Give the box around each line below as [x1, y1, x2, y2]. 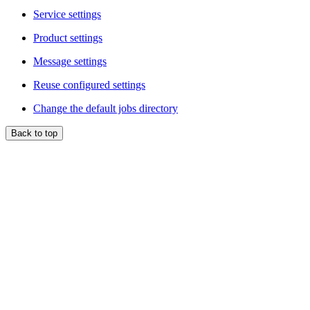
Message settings [33, 55, 107, 67]
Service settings [33, 8, 101, 20]
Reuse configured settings [33, 78, 145, 91]
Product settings [33, 31, 102, 44]
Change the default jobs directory [33, 102, 178, 114]
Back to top [11, 127, 57, 138]
